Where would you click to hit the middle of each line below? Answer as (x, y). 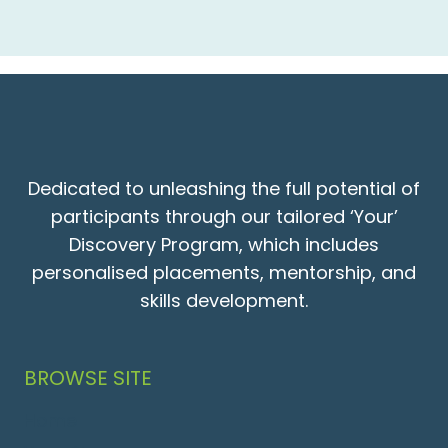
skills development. (224, 301)
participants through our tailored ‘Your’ (224, 217)
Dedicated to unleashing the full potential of (224, 189)
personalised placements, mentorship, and (224, 273)
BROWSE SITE (88, 378)
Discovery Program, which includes (224, 245)
